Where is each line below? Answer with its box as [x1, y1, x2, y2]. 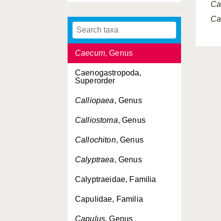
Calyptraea [75, 155, 114, 164]
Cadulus [75, 9, 106, 18]
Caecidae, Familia [75, 29, 141, 37]
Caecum [75, 49, 105, 57]
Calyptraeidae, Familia [75, 175, 156, 184]
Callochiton [75, 136, 116, 144]
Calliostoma [75, 116, 118, 124]
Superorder [75, 76, 115, 85]
